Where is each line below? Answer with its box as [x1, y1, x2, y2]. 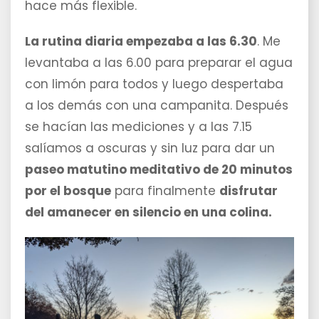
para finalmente [111, 182, 219, 200]
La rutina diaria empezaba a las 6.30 [25, 33, 257, 51]
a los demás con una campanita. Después [25, 97, 288, 115]
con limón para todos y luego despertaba [25, 75, 283, 93]
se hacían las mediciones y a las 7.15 [25, 118, 252, 136]
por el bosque [25, 182, 111, 200]
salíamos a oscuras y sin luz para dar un [25, 140, 275, 157]
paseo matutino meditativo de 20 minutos [25, 161, 293, 179]
